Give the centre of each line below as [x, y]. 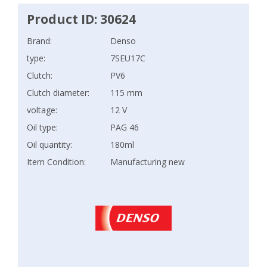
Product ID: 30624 [81, 19]
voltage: [42, 110]
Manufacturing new [148, 162]
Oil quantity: [49, 145]
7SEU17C [128, 58]
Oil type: [42, 127]
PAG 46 [125, 127]
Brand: [39, 41]
